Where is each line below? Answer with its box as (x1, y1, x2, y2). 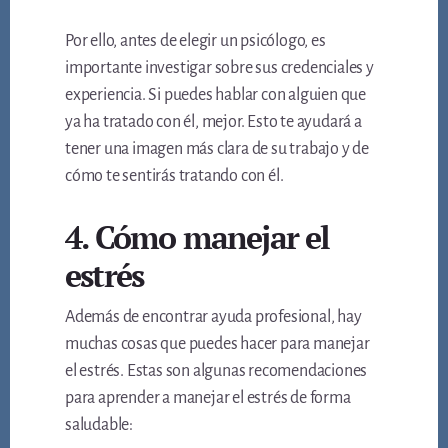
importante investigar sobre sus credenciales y (65, 59, 374, 78)
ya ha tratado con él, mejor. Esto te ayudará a (65, 113, 362, 132)
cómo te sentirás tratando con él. (65, 167, 284, 186)
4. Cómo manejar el (65, 216, 330, 259)
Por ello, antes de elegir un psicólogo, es (65, 32, 326, 51)
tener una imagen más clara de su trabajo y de (65, 140, 370, 159)
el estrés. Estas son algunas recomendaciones (65, 362, 368, 381)
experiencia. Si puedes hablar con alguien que (65, 86, 367, 105)
